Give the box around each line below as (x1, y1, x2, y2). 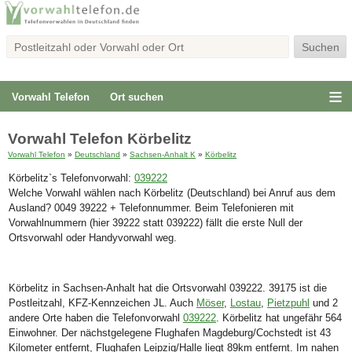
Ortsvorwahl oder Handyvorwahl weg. (9, 233, 177, 244)
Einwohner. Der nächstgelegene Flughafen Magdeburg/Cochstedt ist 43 (9, 327, 331, 339)
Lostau (230, 297, 261, 309)
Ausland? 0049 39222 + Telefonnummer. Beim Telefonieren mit (9, 203, 294, 214)
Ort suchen (109, 91, 163, 104)
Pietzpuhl (267, 297, 310, 309)
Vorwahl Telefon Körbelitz (8, 130, 192, 148)
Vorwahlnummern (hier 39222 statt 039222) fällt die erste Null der (9, 218, 302, 229)
